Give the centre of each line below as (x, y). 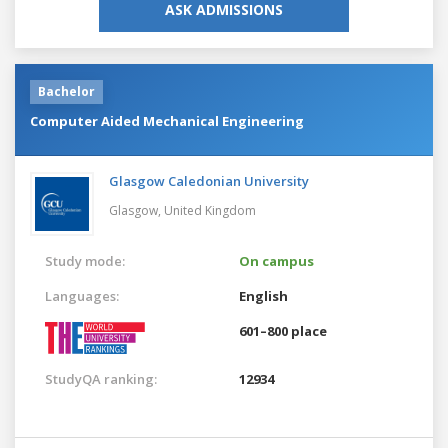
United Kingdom (210, 210)
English (263, 295)
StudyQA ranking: (101, 378)
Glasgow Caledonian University (209, 180)
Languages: (82, 295)
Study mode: (85, 260)
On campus (276, 260)
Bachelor (66, 91)
